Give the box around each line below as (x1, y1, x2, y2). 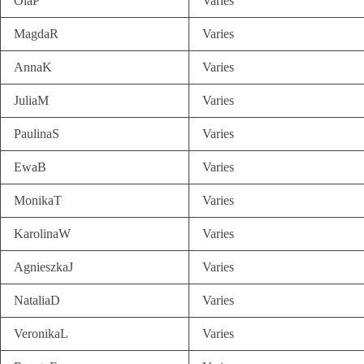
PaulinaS (14, 127, 59, 141)
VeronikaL (14, 327, 68, 340)
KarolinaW (14, 227, 71, 240)
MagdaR (14, 27, 58, 41)
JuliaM (14, 93, 49, 107)
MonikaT (14, 193, 62, 207)
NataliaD (14, 293, 60, 307)
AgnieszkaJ (14, 260, 73, 274)
